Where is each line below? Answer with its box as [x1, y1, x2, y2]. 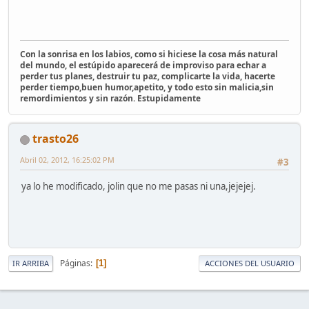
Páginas [60, 257, 90, 270]
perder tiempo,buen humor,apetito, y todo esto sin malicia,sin [20, 81, 274, 94]
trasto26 [32, 131, 79, 147]
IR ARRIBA [12, 258, 49, 269]
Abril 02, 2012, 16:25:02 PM [20, 154, 114, 166]
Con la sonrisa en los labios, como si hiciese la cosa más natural [20, 48, 278, 61]
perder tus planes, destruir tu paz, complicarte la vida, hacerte [20, 70, 275, 83]
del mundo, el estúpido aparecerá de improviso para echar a [20, 59, 266, 72]
